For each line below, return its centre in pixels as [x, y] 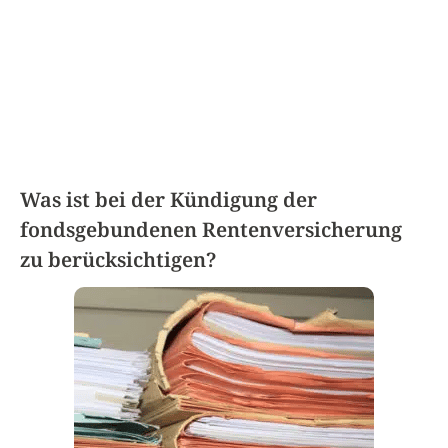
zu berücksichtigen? [118, 260]
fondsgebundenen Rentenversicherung [211, 230]
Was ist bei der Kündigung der [168, 200]
